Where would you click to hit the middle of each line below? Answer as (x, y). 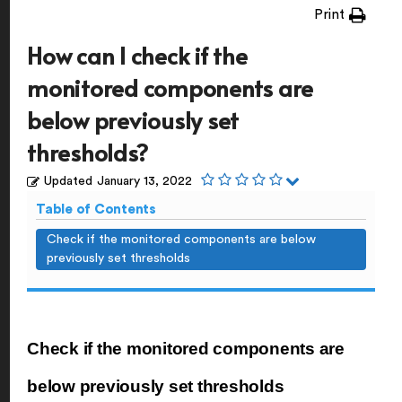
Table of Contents (96, 210)
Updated (68, 181)
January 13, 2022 (144, 181)
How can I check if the (137, 55)
